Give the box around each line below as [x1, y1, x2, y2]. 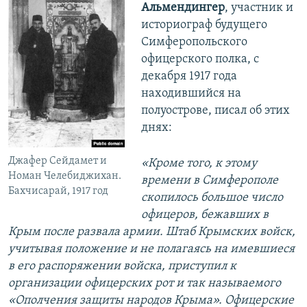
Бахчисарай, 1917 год [8, 185, 108, 197]
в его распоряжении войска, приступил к [8, 259, 236, 273]
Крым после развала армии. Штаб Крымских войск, [8, 225, 295, 238]
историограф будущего [140, 18, 267, 32]
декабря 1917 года [140, 69, 237, 83]
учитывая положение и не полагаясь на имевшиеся [8, 242, 295, 256]
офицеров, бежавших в [140, 208, 269, 221]
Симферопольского [140, 35, 247, 49]
